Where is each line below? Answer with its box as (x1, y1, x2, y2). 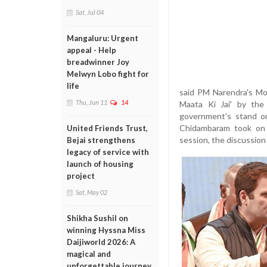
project (67, 171, 95, 181)
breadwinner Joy (67, 57, 129, 67)
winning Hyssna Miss (67, 225, 145, 235)
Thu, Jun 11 (76, 98, 107, 106)
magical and (67, 249, 111, 259)
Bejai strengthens (67, 135, 135, 145)
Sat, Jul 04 (76, 8, 104, 16)
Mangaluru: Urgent (67, 33, 138, 43)
